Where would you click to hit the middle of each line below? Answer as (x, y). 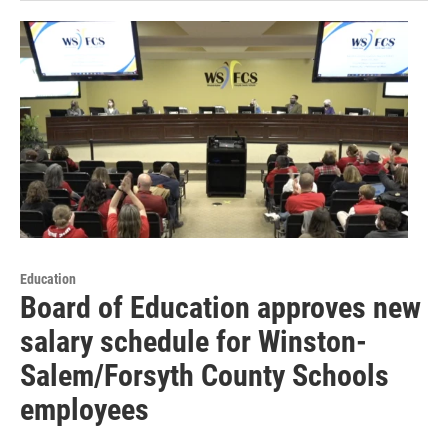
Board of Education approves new (220, 307)
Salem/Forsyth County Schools (204, 375)
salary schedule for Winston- (193, 341)
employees (84, 409)
